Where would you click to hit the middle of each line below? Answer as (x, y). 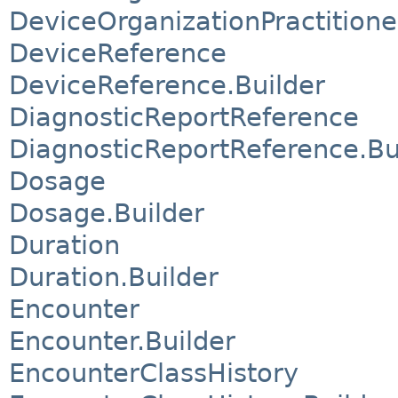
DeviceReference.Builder (167, 85)
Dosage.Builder (107, 213)
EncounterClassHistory (154, 373)
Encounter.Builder (122, 341)
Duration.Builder (114, 277)
